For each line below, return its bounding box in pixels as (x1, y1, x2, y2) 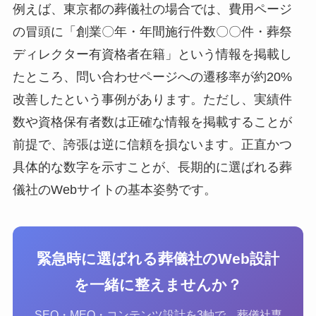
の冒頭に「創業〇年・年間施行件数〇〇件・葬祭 (12, 24, 292, 39)
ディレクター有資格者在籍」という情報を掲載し (12, 47, 292, 61)
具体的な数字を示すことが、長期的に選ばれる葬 (12, 159, 292, 174)
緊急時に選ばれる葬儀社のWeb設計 (37, 250, 279, 267)
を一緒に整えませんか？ (74, 276, 242, 293)
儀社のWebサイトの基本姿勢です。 (12, 182, 217, 197)
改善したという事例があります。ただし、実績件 (12, 92, 292, 107)
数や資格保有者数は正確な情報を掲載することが (12, 114, 292, 129)
